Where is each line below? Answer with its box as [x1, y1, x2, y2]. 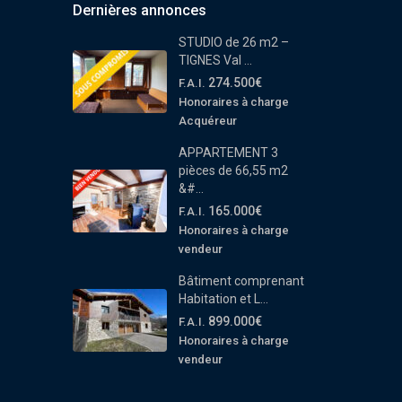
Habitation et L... [178, 291, 268, 306]
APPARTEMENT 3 [178, 144, 278, 160]
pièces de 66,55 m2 [178, 162, 288, 178]
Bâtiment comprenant [178, 273, 304, 288]
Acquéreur [178, 113, 237, 127]
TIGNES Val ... [178, 52, 252, 67]
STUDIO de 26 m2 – [178, 34, 289, 49]
